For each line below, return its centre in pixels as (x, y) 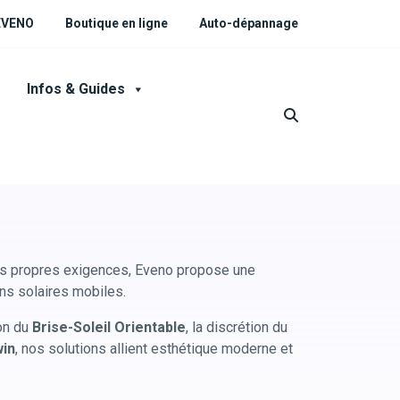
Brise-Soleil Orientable (109, 327)
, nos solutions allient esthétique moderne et (154, 349)
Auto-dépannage (249, 23)
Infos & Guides (76, 89)
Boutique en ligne (117, 23)
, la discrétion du (237, 327)
